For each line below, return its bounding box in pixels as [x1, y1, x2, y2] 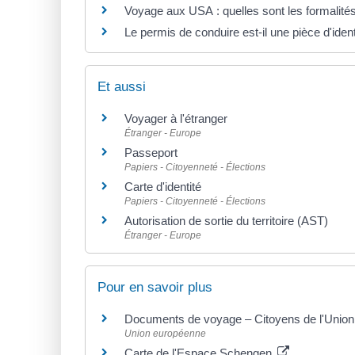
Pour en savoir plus [97, 279, 212, 295]
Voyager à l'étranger [124, 111, 227, 125]
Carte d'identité [124, 179, 201, 193]
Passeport [124, 145, 177, 159]
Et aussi [97, 78, 146, 94]
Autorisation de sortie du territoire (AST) [124, 213, 328, 227]
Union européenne [124, 327, 206, 339]
